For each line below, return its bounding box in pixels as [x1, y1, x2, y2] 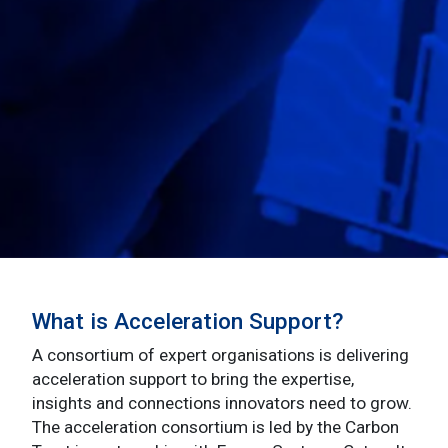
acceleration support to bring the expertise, [32, 368, 354, 389]
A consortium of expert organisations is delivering [32, 344, 409, 365]
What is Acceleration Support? [32, 307, 344, 335]
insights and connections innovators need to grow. [32, 392, 412, 413]
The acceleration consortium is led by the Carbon [32, 416, 399, 437]
